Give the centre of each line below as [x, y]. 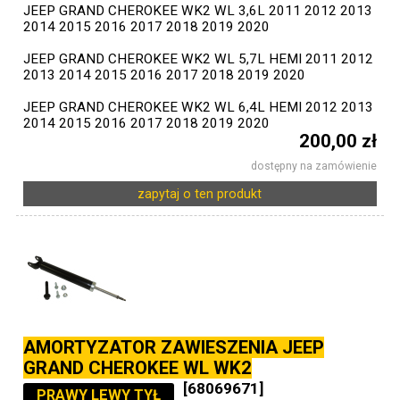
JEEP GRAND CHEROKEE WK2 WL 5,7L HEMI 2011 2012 [199, 59]
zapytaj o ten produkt [200, 194]
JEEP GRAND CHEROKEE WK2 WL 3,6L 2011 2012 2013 [198, 11]
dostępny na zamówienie [313, 166]
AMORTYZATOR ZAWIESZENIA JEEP [174, 347]
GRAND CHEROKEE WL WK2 [138, 368]
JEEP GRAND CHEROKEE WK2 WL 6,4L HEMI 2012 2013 [199, 107]
